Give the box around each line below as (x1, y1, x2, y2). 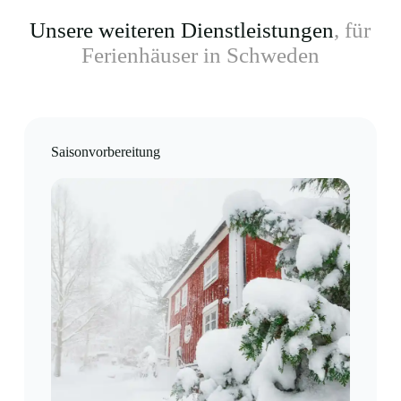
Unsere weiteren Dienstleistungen (30, 18, 335, 43)
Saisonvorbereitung (50, 144, 160, 160)
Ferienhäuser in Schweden (81, 43, 320, 68)
